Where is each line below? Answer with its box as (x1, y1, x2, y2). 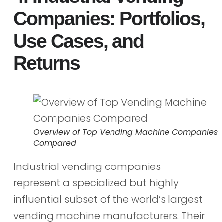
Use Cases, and (13, 30, 144, 52)
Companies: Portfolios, (13, 8, 205, 30)
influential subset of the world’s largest (13, 192, 203, 207)
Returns (13, 53, 80, 74)
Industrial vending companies (13, 160, 161, 174)
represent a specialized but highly (13, 176, 179, 190)
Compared (33, 137, 76, 149)
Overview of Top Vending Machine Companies (33, 126, 218, 138)
